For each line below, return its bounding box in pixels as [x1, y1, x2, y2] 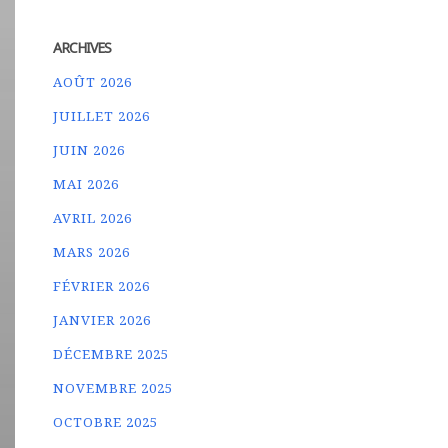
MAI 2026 [53, 175, 120, 193]
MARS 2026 [53, 243, 131, 261]
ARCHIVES [53, 38, 112, 57]
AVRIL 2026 [53, 209, 133, 227]
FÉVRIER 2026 [53, 277, 151, 295]
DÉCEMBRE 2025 [53, 345, 170, 363]
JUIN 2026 [53, 141, 126, 159]
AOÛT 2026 [53, 73, 133, 91]
